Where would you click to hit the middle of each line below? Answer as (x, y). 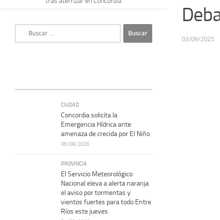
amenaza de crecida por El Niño (105, 134)
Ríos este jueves (84, 211)
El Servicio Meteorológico (97, 174)
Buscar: (25, 28)
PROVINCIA (74, 163)
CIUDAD (70, 104)
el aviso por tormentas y (96, 192)
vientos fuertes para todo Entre (106, 202)
